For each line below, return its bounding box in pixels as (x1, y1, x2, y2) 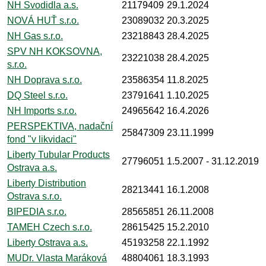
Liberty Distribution (7, 178, 86, 188)
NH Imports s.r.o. (7, 105, 77, 116)
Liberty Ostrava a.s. (7, 237, 88, 248)
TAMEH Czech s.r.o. (7, 221, 92, 232)
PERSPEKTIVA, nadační (7, 121, 113, 131)
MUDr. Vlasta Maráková (7, 252, 107, 263)
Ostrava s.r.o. (7, 191, 62, 201)
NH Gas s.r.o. (7, 30, 63, 41)
